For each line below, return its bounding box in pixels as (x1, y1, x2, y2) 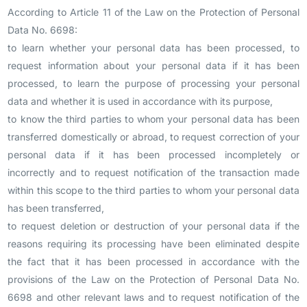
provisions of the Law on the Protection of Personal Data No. (8, 273, 299, 285)
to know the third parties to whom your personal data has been (8, 113, 299, 125)
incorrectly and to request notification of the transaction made (8, 167, 299, 178)
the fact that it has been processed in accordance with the (8, 256, 299, 267)
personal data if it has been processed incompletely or (8, 149, 299, 160)
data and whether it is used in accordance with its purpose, (8, 95, 273, 107)
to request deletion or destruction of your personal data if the (8, 220, 299, 232)
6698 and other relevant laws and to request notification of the (8, 291, 299, 303)
